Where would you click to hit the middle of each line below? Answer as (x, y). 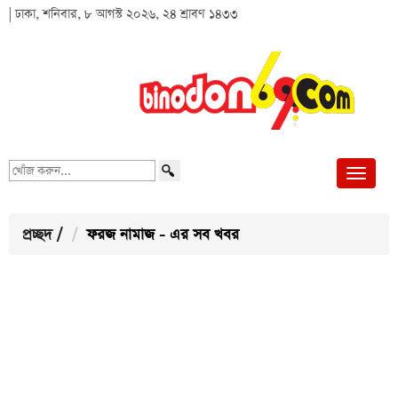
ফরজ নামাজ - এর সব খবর (163, 235)
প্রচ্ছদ (37, 235)
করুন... (24, 187)
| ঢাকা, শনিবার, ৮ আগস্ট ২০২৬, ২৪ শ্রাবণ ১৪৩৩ (123, 14)
